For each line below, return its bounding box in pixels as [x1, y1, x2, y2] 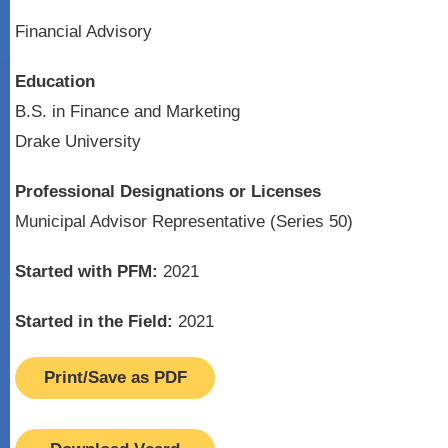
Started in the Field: [15, 312, 173, 331]
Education [15, 72, 95, 91]
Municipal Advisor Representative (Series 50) [15, 212, 353, 231]
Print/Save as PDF [43, 368, 187, 387]
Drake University [15, 132, 141, 151]
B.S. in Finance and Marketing [15, 102, 240, 121]
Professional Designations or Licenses [15, 182, 321, 201]
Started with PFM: [15, 262, 158, 281]
